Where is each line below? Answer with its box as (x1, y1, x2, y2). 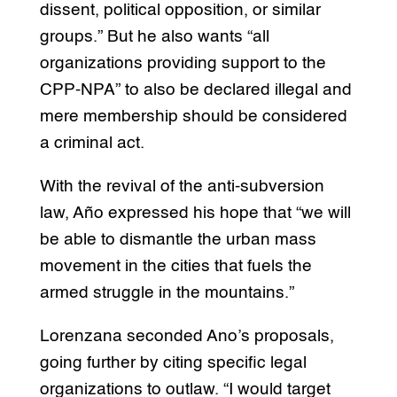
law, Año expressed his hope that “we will (39, 204, 351, 222)
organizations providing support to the (39, 54, 326, 72)
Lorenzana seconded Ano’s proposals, (39, 327, 334, 345)
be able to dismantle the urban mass (39, 230, 316, 248)
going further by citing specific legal (39, 354, 307, 371)
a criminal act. (39, 134, 144, 152)
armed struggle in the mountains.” (39, 284, 294, 301)
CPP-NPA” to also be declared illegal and (39, 81, 352, 98)
